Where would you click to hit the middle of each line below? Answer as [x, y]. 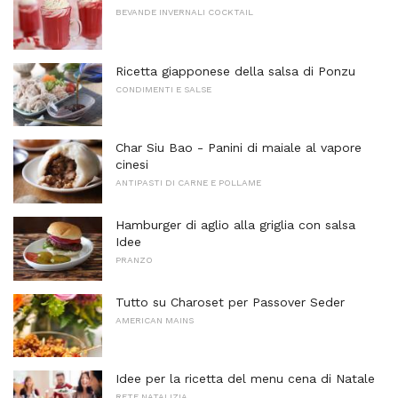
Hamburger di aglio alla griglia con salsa [235, 224]
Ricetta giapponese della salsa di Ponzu [235, 71]
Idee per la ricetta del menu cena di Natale [245, 379]
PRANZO [134, 259]
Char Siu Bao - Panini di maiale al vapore [239, 148]
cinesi [132, 165]
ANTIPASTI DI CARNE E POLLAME [188, 183]
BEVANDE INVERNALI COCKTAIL [184, 12]
